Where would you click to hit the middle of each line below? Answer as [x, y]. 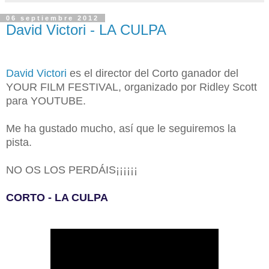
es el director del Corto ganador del [153, 73]
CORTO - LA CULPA [57, 197]
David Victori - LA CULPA [86, 30]
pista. [19, 142]
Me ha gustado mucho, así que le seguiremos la [121, 128]
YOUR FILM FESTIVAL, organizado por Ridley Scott [131, 87]
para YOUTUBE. [46, 101]
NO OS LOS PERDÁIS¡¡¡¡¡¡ [72, 170]
